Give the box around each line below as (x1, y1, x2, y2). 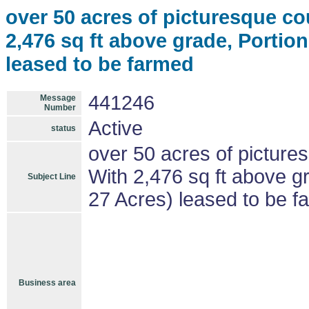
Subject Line (28, 172, 76, 181)
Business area (19, 278, 76, 288)
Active (88, 117, 143, 139)
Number (44, 103, 76, 112)
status (51, 123, 76, 133)
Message (40, 93, 76, 103)
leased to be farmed (6, 52, 194, 75)
